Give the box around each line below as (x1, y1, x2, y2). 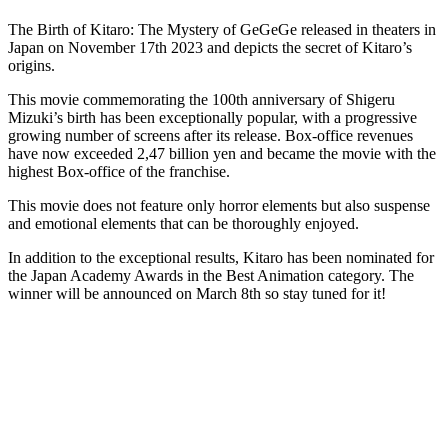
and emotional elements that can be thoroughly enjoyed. (8, 215, 359, 233)
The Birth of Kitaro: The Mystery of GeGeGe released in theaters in (8, 21, 436, 39)
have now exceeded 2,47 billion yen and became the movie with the (8, 145, 436, 163)
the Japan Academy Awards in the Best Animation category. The (8, 267, 414, 285)
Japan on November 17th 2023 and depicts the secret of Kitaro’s (8, 39, 412, 57)
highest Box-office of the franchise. (8, 163, 230, 181)
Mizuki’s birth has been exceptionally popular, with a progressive (8, 109, 417, 127)
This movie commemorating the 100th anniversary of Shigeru (8, 91, 395, 109)
